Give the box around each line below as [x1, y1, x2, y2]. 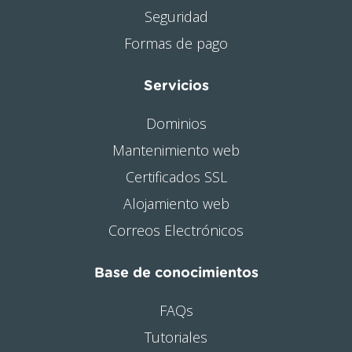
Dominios [145, 114, 207, 133]
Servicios [143, 79, 209, 93]
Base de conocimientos [93, 266, 258, 280]
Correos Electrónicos [108, 221, 244, 240]
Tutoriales [145, 328, 207, 346]
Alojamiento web [123, 194, 229, 213]
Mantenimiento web [112, 141, 240, 159]
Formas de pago [124, 34, 228, 53]
